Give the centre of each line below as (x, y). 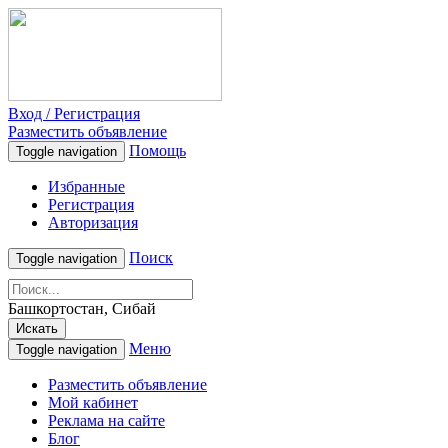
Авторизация (93, 222)
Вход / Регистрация (74, 113)
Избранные (86, 186)
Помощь (157, 150)
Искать (37, 328)
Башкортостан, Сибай (82, 308)
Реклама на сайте (106, 420)
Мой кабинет (93, 402)
